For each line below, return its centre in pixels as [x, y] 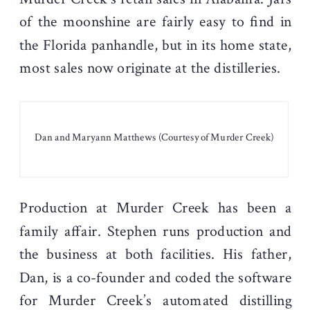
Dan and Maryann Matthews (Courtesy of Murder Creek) [154, 137]
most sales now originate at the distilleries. [150, 68]
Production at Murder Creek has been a [156, 208]
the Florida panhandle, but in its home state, [156, 45]
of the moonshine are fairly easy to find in [156, 22]
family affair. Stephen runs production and [156, 231]
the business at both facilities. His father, [156, 254]
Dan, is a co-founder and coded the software [156, 277]
